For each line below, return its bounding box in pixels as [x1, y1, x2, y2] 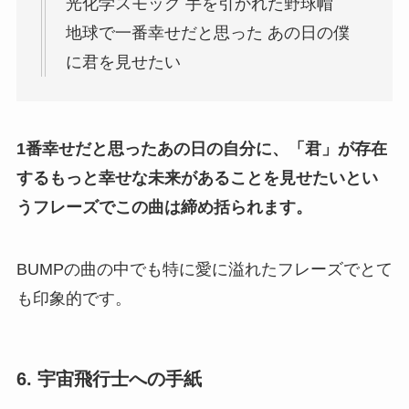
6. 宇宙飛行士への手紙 [16, 369, 202, 390]
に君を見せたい [65, 53, 181, 72]
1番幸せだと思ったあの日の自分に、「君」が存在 [16, 140, 387, 159]
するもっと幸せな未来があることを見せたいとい [16, 169, 378, 188]
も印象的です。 [16, 288, 131, 308]
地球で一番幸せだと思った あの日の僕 [65, 24, 350, 43]
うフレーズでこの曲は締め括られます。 [16, 198, 312, 217]
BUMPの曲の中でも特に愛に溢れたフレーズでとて [16, 259, 393, 278]
